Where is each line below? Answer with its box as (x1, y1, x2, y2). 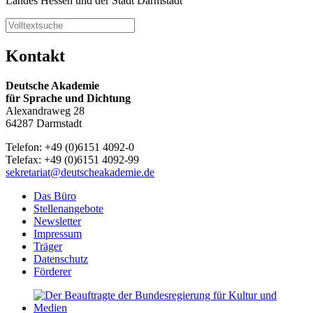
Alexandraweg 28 (6, 105, 85, 117)
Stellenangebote (34, 203, 103, 215)
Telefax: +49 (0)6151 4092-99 (6, 154, 139, 166)
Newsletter (34, 215, 81, 228)
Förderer (34, 265, 71, 278)
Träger (34, 240, 62, 253)
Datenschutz (34, 253, 88, 265)
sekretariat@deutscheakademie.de (6, 166, 154, 179)
